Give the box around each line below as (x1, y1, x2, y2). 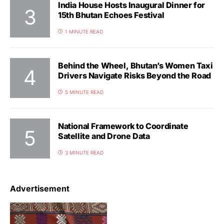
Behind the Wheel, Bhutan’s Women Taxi (58, 60, 213, 70)
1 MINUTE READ (65, 28, 103, 34)
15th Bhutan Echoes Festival (58, 9, 164, 20)
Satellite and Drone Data (58, 130, 150, 141)
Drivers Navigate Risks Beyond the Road (58, 70, 211, 80)
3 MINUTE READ (65, 149, 103, 155)
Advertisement (10, 183, 69, 193)
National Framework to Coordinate (58, 120, 188, 131)
